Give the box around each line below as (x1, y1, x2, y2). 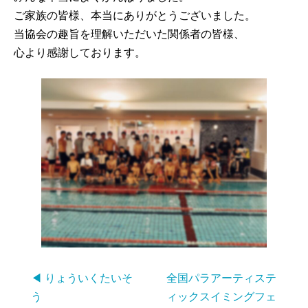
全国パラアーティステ (166, 272, 276, 284)
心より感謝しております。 (14, 47, 146, 58)
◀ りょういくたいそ (30, 272, 133, 284)
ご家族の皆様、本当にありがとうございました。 (14, 10, 256, 21)
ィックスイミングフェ (166, 291, 276, 302)
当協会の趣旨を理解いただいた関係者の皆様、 (14, 28, 245, 40)
